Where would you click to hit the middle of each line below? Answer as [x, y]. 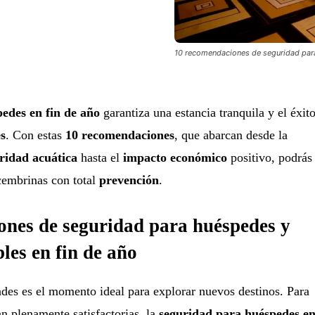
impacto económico [175, 157]
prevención [129, 180]
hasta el [100, 157]
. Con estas [35, 135]
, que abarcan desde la [231, 135]
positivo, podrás [269, 157]
